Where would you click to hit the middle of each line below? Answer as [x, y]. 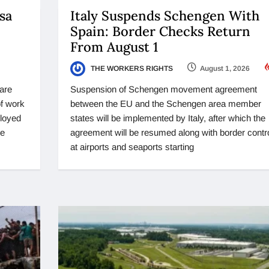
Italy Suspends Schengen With [165, 15]
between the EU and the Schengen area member [165, 103]
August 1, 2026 [225, 68]
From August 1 [116, 47]
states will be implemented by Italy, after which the [168, 118]
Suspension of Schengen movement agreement [163, 89]
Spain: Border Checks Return [160, 31]
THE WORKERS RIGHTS [131, 68]
